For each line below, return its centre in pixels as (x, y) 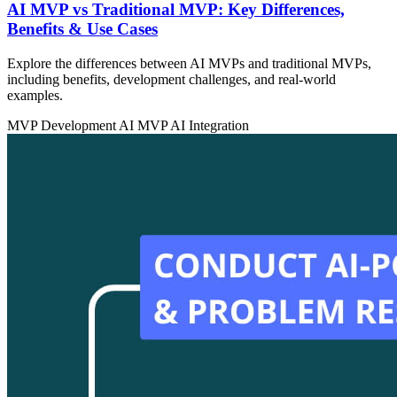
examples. (35, 96)
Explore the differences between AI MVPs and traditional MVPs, (189, 64)
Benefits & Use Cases (82, 29)
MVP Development (63, 126)
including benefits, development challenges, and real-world (171, 80)
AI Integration (210, 126)
